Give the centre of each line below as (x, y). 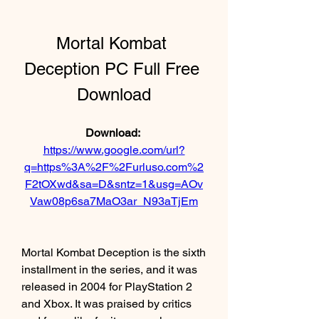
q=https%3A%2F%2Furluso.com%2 (114, 167)
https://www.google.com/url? (114, 150)
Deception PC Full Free (111, 69)
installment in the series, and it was (109, 270)
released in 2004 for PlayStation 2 (107, 287)
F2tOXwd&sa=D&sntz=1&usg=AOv (114, 184)
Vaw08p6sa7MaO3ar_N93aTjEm (114, 201)
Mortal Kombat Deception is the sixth (114, 252)
